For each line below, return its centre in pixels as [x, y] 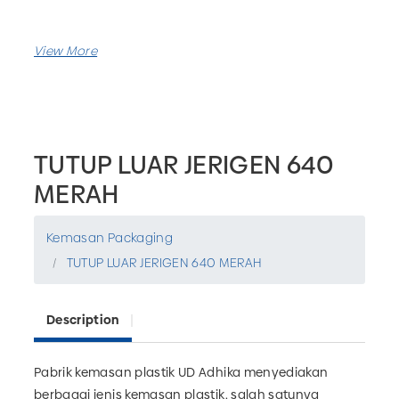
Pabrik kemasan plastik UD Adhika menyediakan [181, 372]
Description [83, 320]
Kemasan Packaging [110, 237]
